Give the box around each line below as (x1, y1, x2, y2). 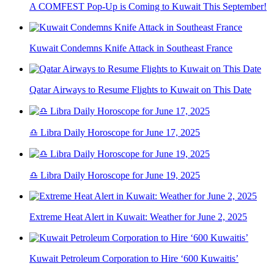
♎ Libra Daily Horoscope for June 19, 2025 (29, 170, 200, 181)
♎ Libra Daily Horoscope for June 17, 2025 (29, 127, 200, 138)
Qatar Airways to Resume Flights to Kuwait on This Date (29, 84, 251, 95)
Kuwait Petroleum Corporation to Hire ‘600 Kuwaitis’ (29, 253, 239, 264)
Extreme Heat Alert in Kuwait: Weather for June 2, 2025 (29, 212, 247, 223)
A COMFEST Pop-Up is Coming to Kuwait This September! (29, 1, 267, 12)
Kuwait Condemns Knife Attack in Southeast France (29, 43, 232, 54)
